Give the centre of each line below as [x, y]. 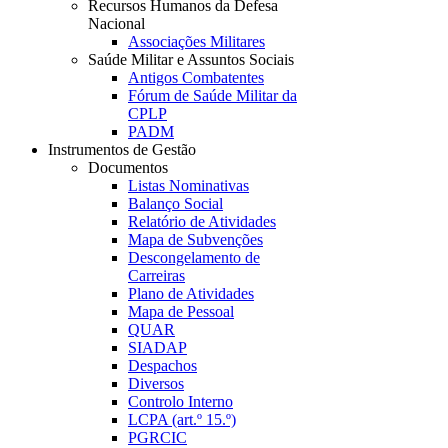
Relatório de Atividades [202, 221]
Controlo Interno [180, 401]
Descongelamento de [194, 257]
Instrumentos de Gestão [122, 149]
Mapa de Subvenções [195, 239]
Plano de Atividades [191, 293]
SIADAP [157, 347]
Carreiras [156, 275]
